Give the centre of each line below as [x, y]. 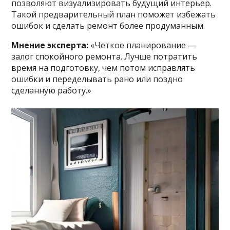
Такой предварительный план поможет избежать [114, 15]
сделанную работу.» [52, 91]
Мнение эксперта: [50, 45]
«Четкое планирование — [142, 45]
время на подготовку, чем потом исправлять [103, 68]
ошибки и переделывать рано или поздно [97, 79]
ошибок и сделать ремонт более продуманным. [108, 26]
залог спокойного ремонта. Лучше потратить [104, 57]
